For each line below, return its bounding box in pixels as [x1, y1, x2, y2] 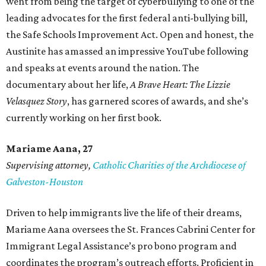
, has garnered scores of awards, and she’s [67, 95, 248, 107]
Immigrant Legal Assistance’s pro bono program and [6, 240, 237, 252]
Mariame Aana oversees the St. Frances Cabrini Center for [6, 223, 255, 236]
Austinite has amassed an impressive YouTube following [6, 45, 249, 58]
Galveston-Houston [6, 176, 83, 188]
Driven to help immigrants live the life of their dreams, [6, 207, 242, 219]
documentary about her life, [6, 78, 130, 91]
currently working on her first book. [6, 112, 161, 124]
